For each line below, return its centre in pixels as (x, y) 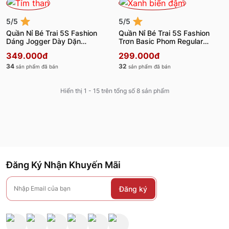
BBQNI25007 (141, 49)
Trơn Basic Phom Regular (161, 41)
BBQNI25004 (29, 49)
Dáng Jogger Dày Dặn (43, 41)
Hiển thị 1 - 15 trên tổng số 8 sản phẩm (114, 90)
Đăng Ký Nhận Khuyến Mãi (63, 165)
